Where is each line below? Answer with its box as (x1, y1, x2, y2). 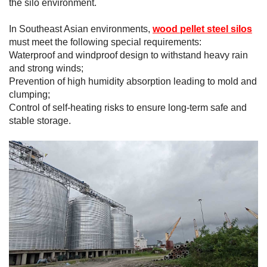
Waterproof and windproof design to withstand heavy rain (9, 50, 248, 61)
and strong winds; (9, 63, 83, 74)
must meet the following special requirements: (9, 37, 201, 48)
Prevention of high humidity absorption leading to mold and (9, 76, 257, 87)
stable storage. (9, 116, 71, 126)
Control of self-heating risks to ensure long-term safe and (9, 103, 247, 113)
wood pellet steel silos (153, 24, 252, 35)
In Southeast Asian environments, (9, 24, 153, 35)
